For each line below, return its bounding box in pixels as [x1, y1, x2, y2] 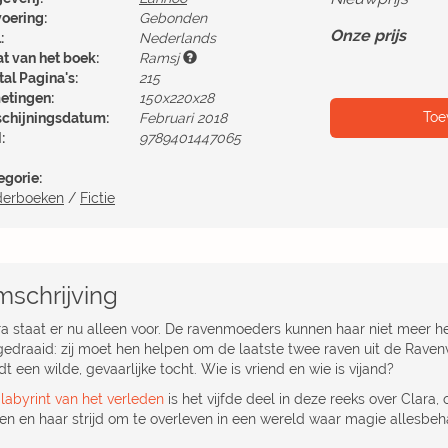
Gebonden [139, 10, 207, 26]
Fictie [80, 190, 115, 206]
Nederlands [139, 30, 216, 46]
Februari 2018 [139, 110, 227, 126]
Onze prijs [330, 26, 406, 45]
